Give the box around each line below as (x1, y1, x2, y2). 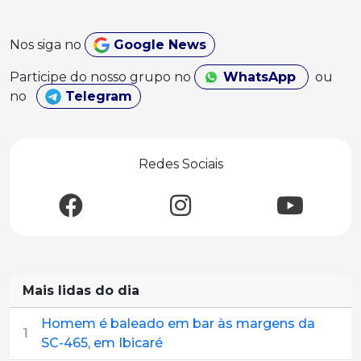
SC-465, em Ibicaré (41, 335, 163, 351)
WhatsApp (218, 69, 300, 85)
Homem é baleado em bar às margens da (41, 316, 315, 332)
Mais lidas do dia (23, 283, 139, 299)
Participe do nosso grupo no (10, 69, 194, 85)
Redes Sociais (138, 156, 223, 172)
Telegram (61, 89, 132, 105)
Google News (109, 37, 206, 53)
